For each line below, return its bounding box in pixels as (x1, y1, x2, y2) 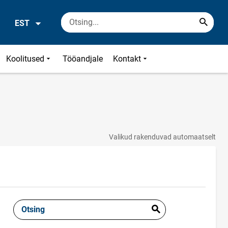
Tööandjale (63, 54, 103, 64)
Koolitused (6, 54, 45, 64)
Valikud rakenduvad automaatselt (109, 133, 216, 141)
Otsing (21, 205, 45, 214)
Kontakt (113, 54, 141, 64)
